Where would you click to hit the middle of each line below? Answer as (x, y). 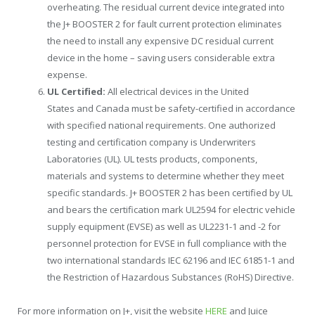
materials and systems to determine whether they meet (166, 175)
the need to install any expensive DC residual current (160, 40)
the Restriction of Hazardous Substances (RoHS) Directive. (171, 277)
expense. (67, 74)
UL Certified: (77, 91)
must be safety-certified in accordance (212, 108)
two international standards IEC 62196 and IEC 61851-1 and (171, 260)
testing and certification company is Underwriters (152, 142)
